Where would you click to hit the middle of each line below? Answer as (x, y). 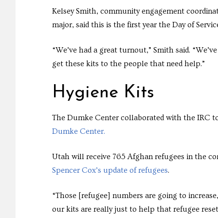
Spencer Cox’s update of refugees (110, 170)
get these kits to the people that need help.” (128, 64)
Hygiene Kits (103, 93)
